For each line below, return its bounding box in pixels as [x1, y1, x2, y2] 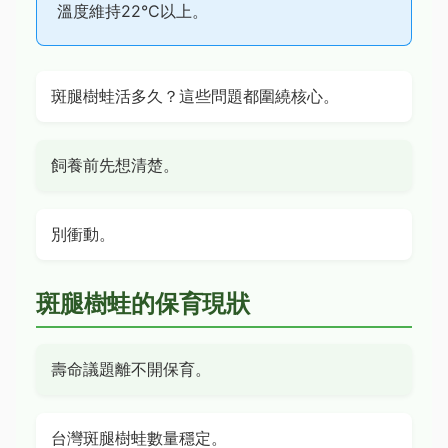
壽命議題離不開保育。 [51, 359, 211, 379]
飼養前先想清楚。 [51, 155, 179, 175]
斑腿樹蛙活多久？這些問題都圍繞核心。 [51, 86, 339, 106]
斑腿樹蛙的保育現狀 [36, 289, 250, 318]
